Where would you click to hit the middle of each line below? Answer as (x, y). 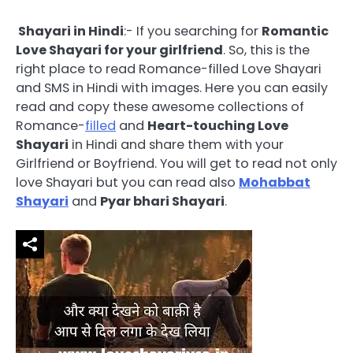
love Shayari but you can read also (127, 182)
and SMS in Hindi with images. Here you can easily (172, 88)
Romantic (295, 31)
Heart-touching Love (218, 126)
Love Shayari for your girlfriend (119, 50)
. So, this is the (266, 50)
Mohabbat (275, 182)
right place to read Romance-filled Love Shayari (169, 69)
